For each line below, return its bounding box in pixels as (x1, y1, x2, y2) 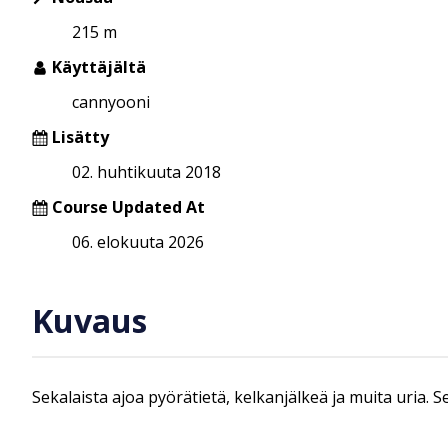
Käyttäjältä (48, 55, 146, 78)
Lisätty (48, 125, 109, 148)
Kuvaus (32, 299, 147, 343)
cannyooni (72, 90, 150, 113)
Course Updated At (52, 195, 205, 218)
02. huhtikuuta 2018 (72, 160, 221, 183)
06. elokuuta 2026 (72, 230, 204, 253)
